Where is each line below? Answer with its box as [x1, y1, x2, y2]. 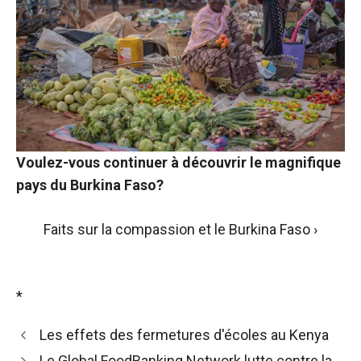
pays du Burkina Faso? [16, 176, 164, 194]
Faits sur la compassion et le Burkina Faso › [44, 221, 317, 239]
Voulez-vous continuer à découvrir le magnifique [16, 154, 341, 172]
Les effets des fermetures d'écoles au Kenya [39, 326, 329, 344]
